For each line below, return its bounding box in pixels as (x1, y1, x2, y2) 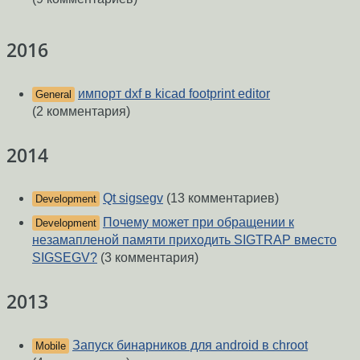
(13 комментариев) (163, 191, 279, 206)
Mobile (35, 339, 66, 352)
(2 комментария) (32, 104, 130, 118)
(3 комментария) (97, 251, 198, 265)
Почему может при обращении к (103, 215, 294, 230)
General (35, 88, 72, 100)
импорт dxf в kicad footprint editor (78, 86, 270, 100)
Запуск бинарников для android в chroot (72, 337, 308, 352)
